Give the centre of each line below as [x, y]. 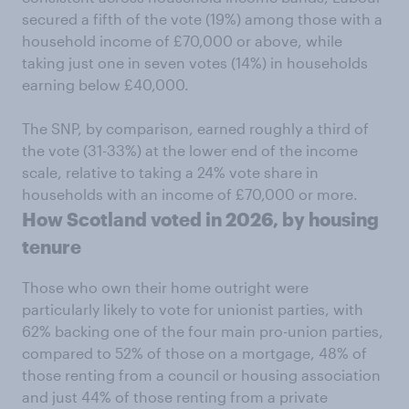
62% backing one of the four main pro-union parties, [203, 331]
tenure [52, 246]
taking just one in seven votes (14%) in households [195, 63]
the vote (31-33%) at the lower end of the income [190, 150]
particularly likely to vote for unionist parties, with [193, 309]
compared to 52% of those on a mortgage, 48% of [194, 353]
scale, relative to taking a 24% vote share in [170, 172]
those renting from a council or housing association [201, 375]
